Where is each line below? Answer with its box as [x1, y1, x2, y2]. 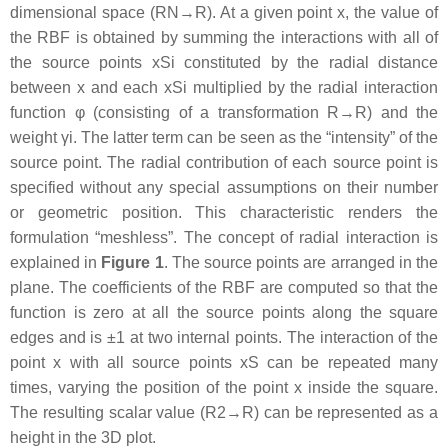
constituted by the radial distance [174, 54, 438, 71]
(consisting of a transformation [84, 104, 327, 121]
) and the [367, 104, 438, 121]
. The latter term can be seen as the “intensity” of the [73, 129, 439, 146]
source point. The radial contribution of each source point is [10, 154, 438, 171]
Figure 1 [101, 254, 164, 271]
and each [84, 79, 165, 96]
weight [10, 129, 62, 146]
